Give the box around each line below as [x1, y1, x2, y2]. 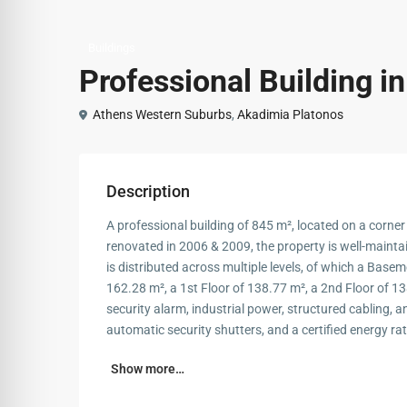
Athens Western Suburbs [93, 106, 232, 122]
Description [106, 182, 190, 201]
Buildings [88, 41, 135, 55]
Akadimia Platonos [237, 106, 343, 122]
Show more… [111, 362, 184, 376]
